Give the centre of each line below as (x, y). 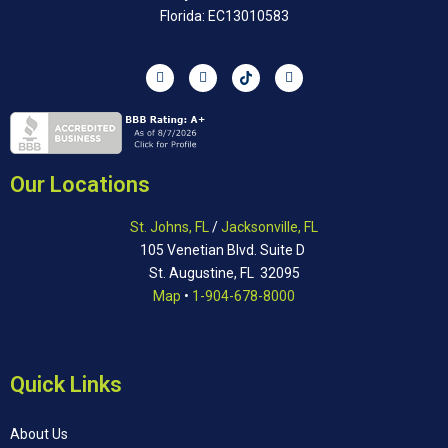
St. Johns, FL (169, 226)
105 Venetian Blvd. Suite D (224, 249)
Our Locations (80, 184)
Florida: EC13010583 (224, 15)
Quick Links (66, 384)
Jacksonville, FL (269, 226)
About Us (39, 433)
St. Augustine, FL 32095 (224, 272)
